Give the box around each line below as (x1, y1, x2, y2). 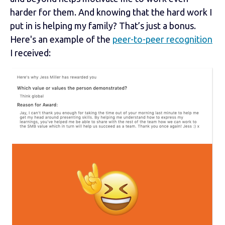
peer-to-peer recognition (113, 34, 212, 44)
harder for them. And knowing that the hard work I (10, 7, 212, 17)
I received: (10, 47, 51, 58)
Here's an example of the (10, 34, 113, 44)
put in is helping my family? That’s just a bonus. (10, 20, 196, 31)
